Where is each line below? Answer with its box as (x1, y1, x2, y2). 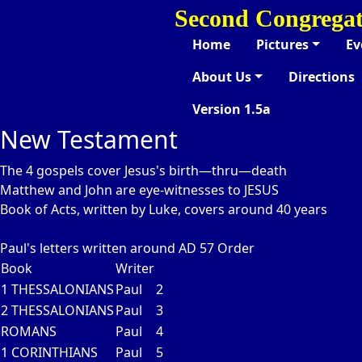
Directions (288, 68, 355, 86)
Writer (116, 259, 154, 277)
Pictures (256, 36, 309, 53)
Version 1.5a (192, 100, 271, 118)
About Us (192, 68, 251, 86)
